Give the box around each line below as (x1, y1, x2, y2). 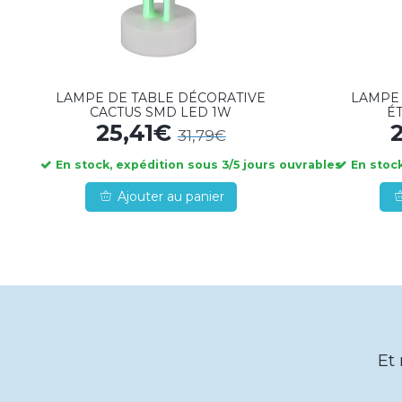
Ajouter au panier (117, 188, 224, 205)
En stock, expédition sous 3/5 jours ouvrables (52, 158, 343, 172)
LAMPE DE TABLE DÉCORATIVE (56, 90, 267, 107)
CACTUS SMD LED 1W (90, 104, 232, 121)
